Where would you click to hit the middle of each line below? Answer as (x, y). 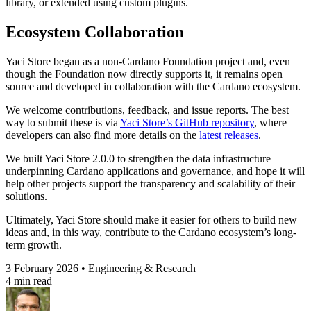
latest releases (229, 135)
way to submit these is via (63, 123)
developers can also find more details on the (102, 135)
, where (270, 123)
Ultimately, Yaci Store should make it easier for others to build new (151, 220)
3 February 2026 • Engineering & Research (101, 269)
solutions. (26, 196)
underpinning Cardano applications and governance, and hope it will (155, 171)
